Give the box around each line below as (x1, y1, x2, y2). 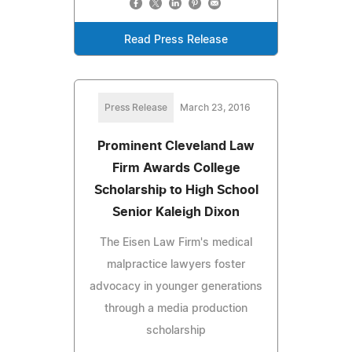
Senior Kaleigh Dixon (112, 205, 240, 218)
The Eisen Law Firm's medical (100, 236, 252, 248)
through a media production (104, 302, 247, 314)
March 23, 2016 (180, 102, 251, 112)
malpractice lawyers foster (107, 258, 245, 270)
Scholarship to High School (93, 183, 258, 196)
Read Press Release (124, 34, 228, 46)
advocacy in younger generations (90, 280, 262, 292)
